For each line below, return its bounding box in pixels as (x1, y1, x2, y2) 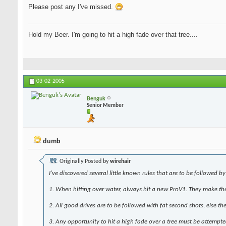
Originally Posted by (58, 158, 110, 165)
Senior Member (87, 102, 124, 108)
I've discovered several (49, 170, 109, 177)
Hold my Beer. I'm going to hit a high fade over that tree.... (28, 31, 198, 39)
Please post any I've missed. (28, 3, 115, 11)
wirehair (110, 158, 131, 165)
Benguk (87, 95, 105, 102)
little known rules (109, 170, 156, 177)
